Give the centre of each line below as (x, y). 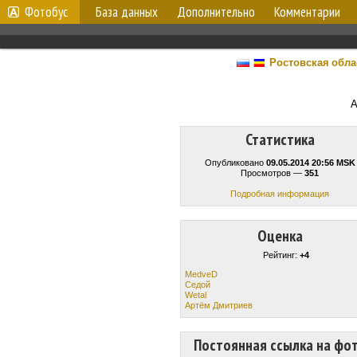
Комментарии (307, 12)
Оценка (280, 236)
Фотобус (46, 12)
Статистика (280, 139)
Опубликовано (235, 163)
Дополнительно (216, 12)
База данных (127, 12)
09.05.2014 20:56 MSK (310, 163)
